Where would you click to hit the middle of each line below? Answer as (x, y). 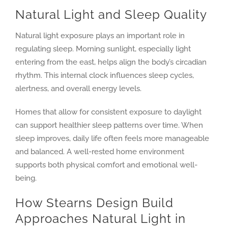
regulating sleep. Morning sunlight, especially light (103, 49)
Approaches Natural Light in (100, 218)
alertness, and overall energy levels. (78, 88)
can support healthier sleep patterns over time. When (109, 125)
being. (26, 178)
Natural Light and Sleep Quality (111, 15)
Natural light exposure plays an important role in (100, 35)
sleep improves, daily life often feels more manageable (112, 138)
